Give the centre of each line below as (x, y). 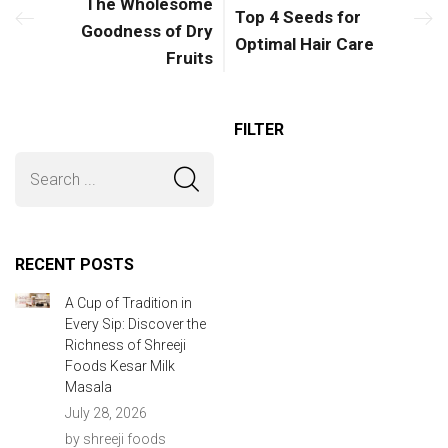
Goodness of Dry (147, 30)
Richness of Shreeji (125, 344)
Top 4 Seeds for (298, 17)
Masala (88, 386)
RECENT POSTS (74, 264)
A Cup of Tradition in (128, 302)
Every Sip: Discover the (135, 323)
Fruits (189, 57)
